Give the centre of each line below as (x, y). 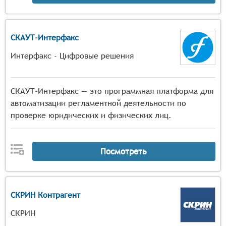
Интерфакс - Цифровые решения (72, 56)
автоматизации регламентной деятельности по (98, 103)
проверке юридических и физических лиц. (91, 115)
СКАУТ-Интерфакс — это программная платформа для (112, 91)
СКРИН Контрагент (45, 195)
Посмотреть (124, 151)
